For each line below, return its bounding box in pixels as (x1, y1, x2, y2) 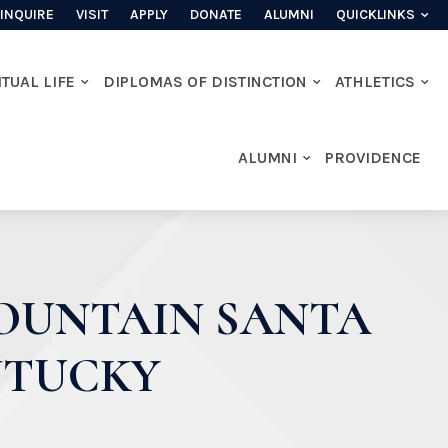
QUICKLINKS (336, 6, 416, 23)
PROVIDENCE (325, 148, 422, 167)
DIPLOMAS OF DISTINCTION (103, 72, 308, 91)
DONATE (190, 6, 243, 23)
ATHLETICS (335, 72, 416, 91)
